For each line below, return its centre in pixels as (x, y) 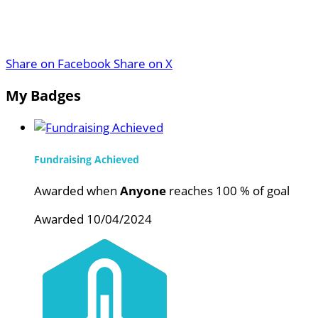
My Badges (43, 96)
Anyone (143, 191)
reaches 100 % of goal (228, 191)
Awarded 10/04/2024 (93, 219)
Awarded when (77, 191)
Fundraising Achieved (87, 159)
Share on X (143, 64)
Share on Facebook (58, 64)
